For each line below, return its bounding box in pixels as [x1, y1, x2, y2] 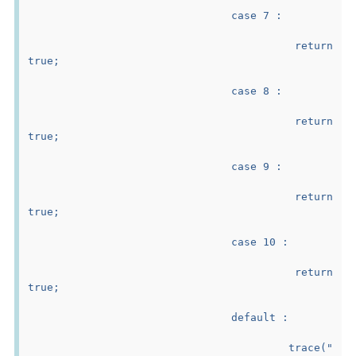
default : [231, 311, 289, 323]
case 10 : [231, 235, 289, 248]
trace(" [28, 341, 288, 354]
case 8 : [231, 84, 283, 97]
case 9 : [231, 160, 283, 172]
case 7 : [231, 9, 283, 21]
